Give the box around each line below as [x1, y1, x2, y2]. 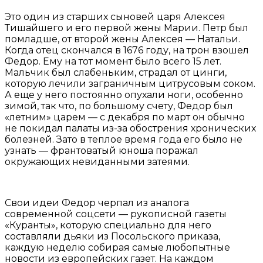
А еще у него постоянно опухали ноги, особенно [5, 89, 243, 101]
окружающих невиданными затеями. [5, 156, 190, 168]
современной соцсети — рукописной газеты [5, 208, 227, 220]
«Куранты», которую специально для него [5, 220, 211, 231]
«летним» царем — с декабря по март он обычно [5, 112, 245, 123]
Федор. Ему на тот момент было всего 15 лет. [5, 56, 221, 68]
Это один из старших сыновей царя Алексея [5, 11, 225, 23]
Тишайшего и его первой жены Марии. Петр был [5, 22, 248, 34]
